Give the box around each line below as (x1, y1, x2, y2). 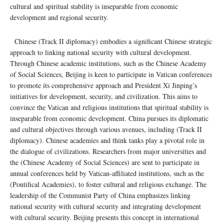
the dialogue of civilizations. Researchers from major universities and (10, 146, 206, 156)
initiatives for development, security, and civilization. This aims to (10, 91, 197, 101)
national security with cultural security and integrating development (10, 201, 201, 211)
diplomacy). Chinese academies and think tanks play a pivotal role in (10, 135, 204, 145)
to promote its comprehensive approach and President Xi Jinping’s (10, 80, 197, 90)
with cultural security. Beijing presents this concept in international (10, 212, 199, 222)
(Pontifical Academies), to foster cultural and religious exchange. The (10, 179, 206, 189)
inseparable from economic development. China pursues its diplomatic (10, 113, 208, 123)
